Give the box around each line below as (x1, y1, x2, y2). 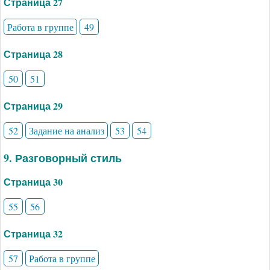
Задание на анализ (28, 124, 104, 137)
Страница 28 (4, 46, 63, 61)
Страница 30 (4, 174, 63, 189)
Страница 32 (4, 226, 63, 240)
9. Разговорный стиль (4, 149, 122, 166)
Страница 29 (4, 98, 63, 113)
